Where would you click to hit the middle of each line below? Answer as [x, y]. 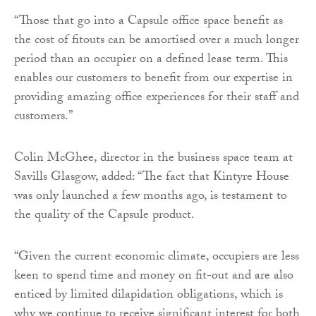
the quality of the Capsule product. [104, 217]
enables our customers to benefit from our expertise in [153, 80]
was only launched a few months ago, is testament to [151, 197]
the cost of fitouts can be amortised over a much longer [157, 42]
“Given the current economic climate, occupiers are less [157, 258]
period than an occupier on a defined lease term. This [151, 61]
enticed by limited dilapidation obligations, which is [148, 296]
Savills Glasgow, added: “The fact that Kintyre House [152, 178]
